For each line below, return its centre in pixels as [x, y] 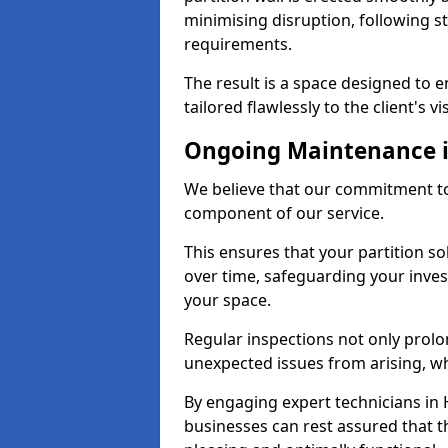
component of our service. [284, 213]
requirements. [238, 44]
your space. [227, 300]
